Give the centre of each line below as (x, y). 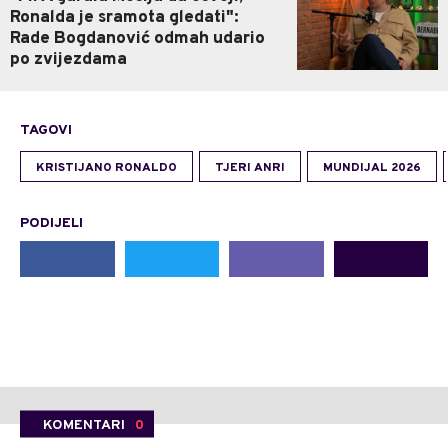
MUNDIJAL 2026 (372, 168)
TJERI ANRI (250, 168)
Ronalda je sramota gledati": (124, 18)
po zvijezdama (68, 60)
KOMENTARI (84, 425)
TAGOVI (46, 131)
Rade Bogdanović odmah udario (137, 39)
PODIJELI (51, 224)
